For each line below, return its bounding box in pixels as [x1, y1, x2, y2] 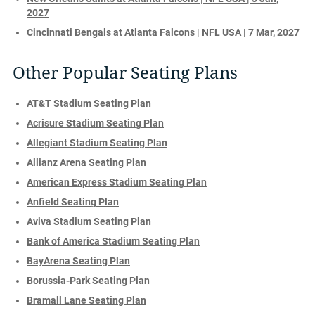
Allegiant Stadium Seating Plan [27, 136, 167, 148]
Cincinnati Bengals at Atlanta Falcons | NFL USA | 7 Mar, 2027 [27, 26, 300, 38]
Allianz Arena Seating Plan [27, 156, 146, 168]
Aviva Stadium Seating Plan [27, 215, 151, 227]
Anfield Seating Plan [27, 195, 119, 207]
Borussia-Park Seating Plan [27, 274, 150, 286]
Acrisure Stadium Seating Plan [27, 117, 164, 129]
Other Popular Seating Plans [13, 63, 238, 83]
